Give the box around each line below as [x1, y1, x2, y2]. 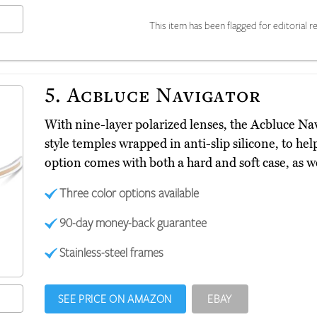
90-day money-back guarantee [59, 214, 207, 230]
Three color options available [59, 184, 200, 200]
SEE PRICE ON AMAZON [58, 291, 172, 306]
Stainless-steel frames [59, 243, 164, 260]
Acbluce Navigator [62, 80, 260, 108]
